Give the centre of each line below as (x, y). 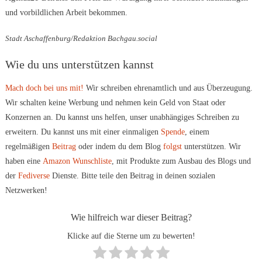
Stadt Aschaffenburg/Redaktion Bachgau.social (81, 38)
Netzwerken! (26, 190)
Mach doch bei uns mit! (44, 88)
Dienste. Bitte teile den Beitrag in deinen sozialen (132, 175)
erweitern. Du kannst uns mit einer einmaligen (83, 132)
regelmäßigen (28, 146)
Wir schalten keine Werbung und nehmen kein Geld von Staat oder (115, 102)
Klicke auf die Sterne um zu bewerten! (131, 236)
